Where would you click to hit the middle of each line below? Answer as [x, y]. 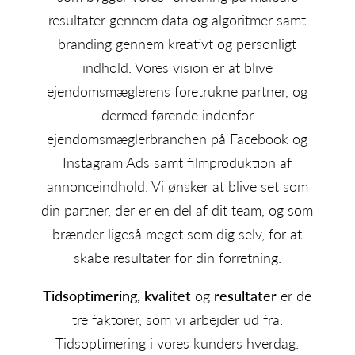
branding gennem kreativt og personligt [177, 43]
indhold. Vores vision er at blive [177, 67]
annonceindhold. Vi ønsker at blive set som [177, 186]
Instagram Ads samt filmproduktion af [177, 162]
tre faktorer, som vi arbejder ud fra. [177, 319]
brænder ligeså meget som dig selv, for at [177, 233]
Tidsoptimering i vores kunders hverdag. [177, 343]
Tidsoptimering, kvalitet [119, 295]
